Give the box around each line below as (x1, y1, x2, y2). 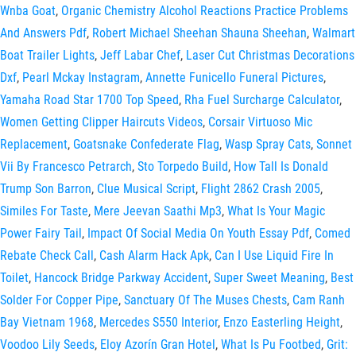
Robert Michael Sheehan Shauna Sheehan (92, 25, 307, 41)
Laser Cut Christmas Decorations (186, 48, 354, 63)
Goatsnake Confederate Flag (73, 137, 219, 152)
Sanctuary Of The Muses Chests (124, 292, 287, 308)
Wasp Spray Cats (225, 137, 311, 152)
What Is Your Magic (227, 203, 325, 219)
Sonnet (316, 137, 352, 152)
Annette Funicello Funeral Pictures (145, 70, 323, 85)
